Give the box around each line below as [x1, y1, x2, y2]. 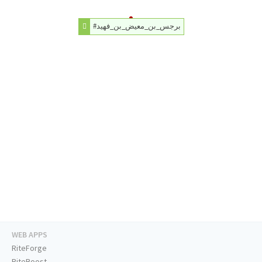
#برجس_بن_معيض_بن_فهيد [96, 21, 181, 31]
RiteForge [12, 243, 47, 254]
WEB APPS [12, 229, 47, 240]
